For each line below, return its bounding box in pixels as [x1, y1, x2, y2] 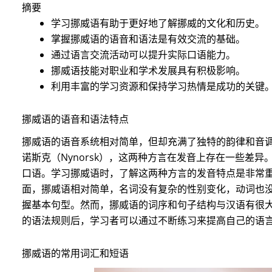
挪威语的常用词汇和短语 [21, 246, 129, 260]
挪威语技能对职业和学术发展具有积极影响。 [50, 63, 245, 77]
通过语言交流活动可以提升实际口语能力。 [50, 47, 236, 61]
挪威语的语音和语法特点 [21, 112, 129, 126]
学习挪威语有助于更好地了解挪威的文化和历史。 [50, 16, 265, 30]
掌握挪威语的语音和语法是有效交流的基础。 [50, 32, 245, 46]
